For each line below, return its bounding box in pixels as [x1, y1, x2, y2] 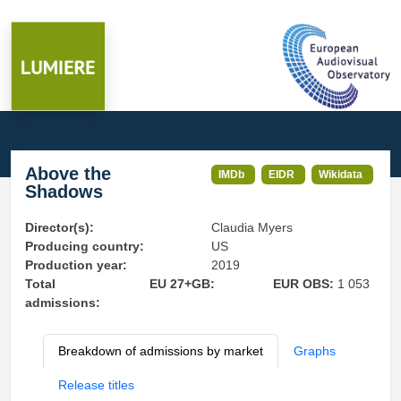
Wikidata [319, 168, 363, 180]
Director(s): [25, 220, 94, 235]
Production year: [25, 258, 127, 272]
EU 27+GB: [149, 277, 215, 291]
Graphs [294, 344, 336, 358]
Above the [25, 164, 111, 183]
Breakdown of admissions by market [58, 344, 263, 358]
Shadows [25, 182, 103, 201]
